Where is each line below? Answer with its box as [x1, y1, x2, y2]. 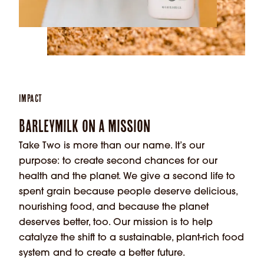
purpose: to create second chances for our [19, 156, 217, 166]
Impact [19, 92, 42, 104]
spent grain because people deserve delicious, [19, 187, 237, 197]
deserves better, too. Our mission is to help [19, 217, 213, 227]
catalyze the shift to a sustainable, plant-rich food [19, 233, 244, 243]
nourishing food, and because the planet [19, 202, 209, 212]
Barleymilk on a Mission [19, 115, 150, 136]
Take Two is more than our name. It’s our [19, 141, 204, 151]
